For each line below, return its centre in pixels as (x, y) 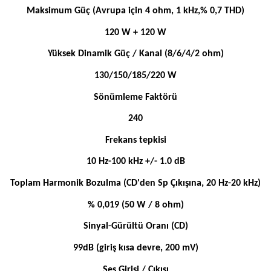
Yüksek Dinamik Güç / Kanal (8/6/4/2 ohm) (135, 54)
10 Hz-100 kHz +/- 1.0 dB (135, 162)
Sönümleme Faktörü (135, 97)
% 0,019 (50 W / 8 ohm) (135, 205)
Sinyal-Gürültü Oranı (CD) (135, 227)
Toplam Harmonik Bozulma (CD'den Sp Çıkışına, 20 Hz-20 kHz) (135, 184)
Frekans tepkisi (135, 140)
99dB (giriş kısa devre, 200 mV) (135, 248)
